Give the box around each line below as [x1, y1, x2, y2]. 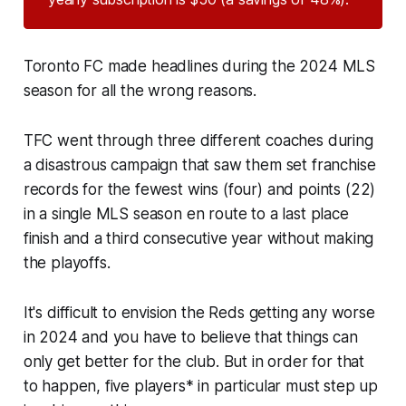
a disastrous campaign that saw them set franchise [23, 155, 376, 174]
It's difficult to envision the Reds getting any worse [23, 303, 375, 322]
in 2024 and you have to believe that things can [23, 327, 358, 346]
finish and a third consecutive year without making [23, 228, 374, 247]
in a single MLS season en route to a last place [23, 204, 349, 223]
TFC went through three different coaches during [23, 130, 373, 150]
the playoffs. [23, 253, 111, 272]
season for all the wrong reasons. [23, 81, 257, 100]
